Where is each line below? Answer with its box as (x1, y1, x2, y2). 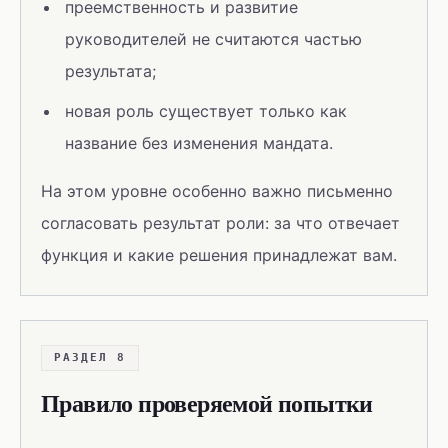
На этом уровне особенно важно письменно (41, 181, 393, 201)
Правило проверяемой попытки (41, 385, 373, 420)
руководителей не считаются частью (65, 29, 362, 49)
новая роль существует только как (65, 101, 347, 121)
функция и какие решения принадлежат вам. (41, 245, 397, 265)
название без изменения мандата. (65, 133, 333, 153)
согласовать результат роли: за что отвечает (41, 213, 400, 233)
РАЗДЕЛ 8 (54, 351, 126, 364)
